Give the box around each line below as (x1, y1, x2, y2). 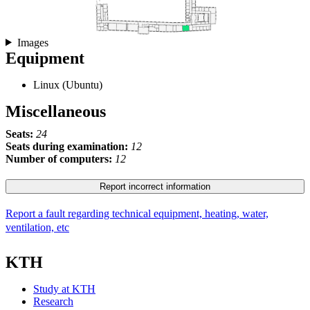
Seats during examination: (6, 140, 131, 152)
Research (33, 295, 73, 307)
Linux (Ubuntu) (33, 78, 102, 91)
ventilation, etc (6, 221, 69, 233)
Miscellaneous (6, 102, 106, 120)
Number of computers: (6, 152, 115, 165)
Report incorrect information (100, 181, 210, 192)
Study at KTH (33, 282, 95, 295)
